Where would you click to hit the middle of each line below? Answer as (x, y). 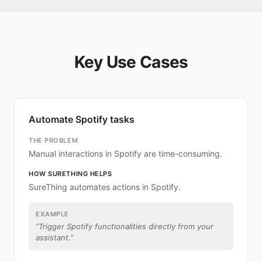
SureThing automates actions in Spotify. (105, 187)
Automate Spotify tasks (82, 119)
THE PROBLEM (54, 140)
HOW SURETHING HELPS (70, 174)
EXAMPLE (52, 214)
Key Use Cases (131, 62)
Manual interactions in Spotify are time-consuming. (125, 154)
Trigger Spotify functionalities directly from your (126, 226)
